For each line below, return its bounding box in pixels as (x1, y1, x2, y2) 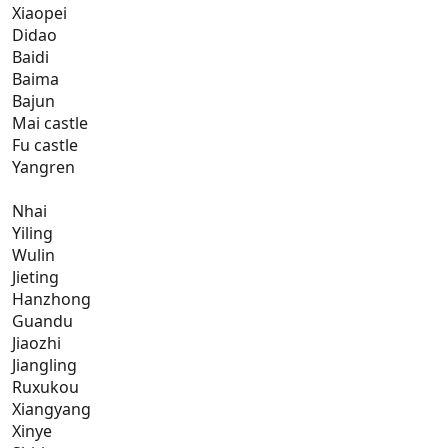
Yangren (12, 156, 75, 179)
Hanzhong (12, 288, 91, 311)
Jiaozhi (12, 332, 61, 355)
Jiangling (12, 354, 77, 377)
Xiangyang (12, 398, 91, 421)
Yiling (12, 222, 53, 245)
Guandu (12, 310, 73, 333)
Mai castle (12, 112, 88, 135)
